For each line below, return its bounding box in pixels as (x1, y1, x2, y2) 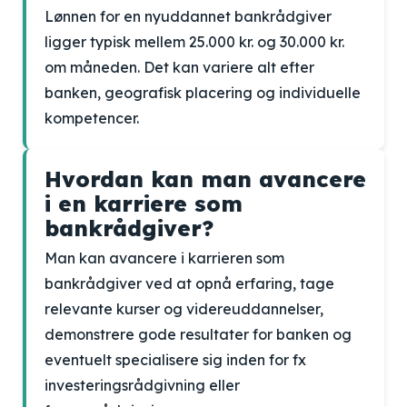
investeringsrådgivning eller (45, 376, 240, 394)
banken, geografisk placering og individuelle (45, 84, 361, 102)
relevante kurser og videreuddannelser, (45, 300, 323, 318)
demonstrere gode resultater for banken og (45, 325, 352, 343)
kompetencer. (45, 109, 139, 127)
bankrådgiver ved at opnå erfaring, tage (45, 274, 334, 293)
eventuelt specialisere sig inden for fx (45, 351, 306, 369)
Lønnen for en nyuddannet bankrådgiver (45, 7, 332, 25)
